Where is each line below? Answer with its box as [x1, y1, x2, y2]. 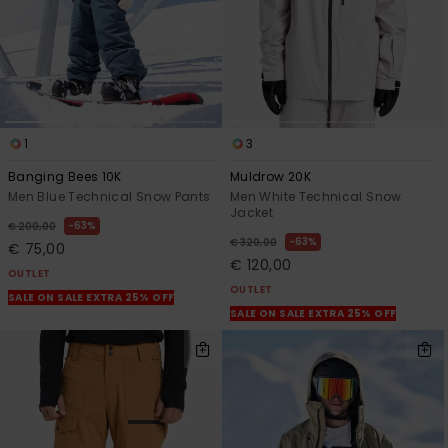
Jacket [230, 204, 274, 222]
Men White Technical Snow [230, 188, 402, 206]
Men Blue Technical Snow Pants [8, 188, 211, 206]
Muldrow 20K [230, 168, 311, 186]
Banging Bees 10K [8, 168, 122, 186]
